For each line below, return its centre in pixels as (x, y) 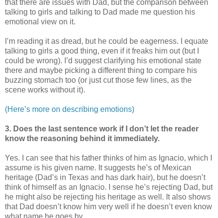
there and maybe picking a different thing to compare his (101, 70)
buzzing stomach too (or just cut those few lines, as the (98, 80)
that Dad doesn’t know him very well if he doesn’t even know (109, 206)
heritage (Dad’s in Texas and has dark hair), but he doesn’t (105, 177)
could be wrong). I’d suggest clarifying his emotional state (103, 60)
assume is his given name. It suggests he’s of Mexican (98, 167)
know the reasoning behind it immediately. (83, 138)
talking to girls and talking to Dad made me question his (100, 12)
